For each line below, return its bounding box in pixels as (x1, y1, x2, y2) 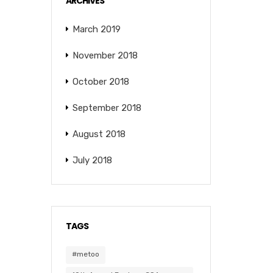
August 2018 (72, 129, 126, 140)
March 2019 (72, 24, 121, 35)
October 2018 (72, 76, 129, 87)
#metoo (71, 250, 99, 258)
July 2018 (72, 155, 112, 166)
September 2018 (72, 102, 141, 113)
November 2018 (72, 50, 138, 61)
